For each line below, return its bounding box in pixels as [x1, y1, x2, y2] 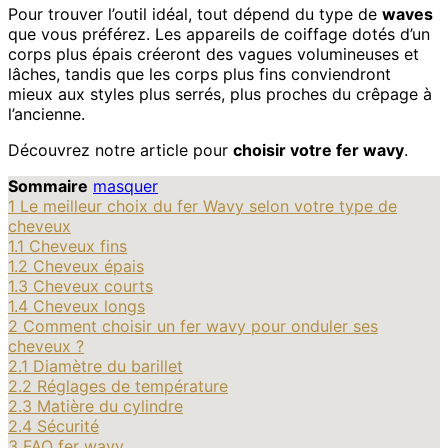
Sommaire [8, 175, 88, 196]
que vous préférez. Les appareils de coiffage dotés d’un [8, 23, 430, 44]
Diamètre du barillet [33, 355, 183, 376]
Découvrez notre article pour [8, 139, 233, 160]
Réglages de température [37, 375, 228, 396]
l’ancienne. [8, 103, 85, 124]
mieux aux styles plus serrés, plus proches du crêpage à [8, 83, 432, 104]
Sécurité [37, 415, 99, 436]
